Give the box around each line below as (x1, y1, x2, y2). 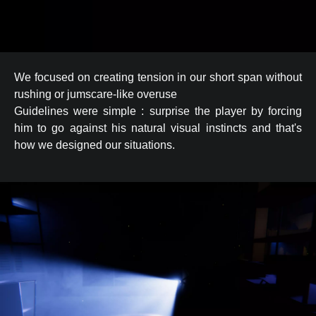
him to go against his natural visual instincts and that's (14, 121, 302, 134)
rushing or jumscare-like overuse (14, 87, 177, 100)
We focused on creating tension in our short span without (14, 71, 302, 83)
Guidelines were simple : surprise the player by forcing (14, 104, 302, 117)
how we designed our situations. (14, 138, 175, 151)
